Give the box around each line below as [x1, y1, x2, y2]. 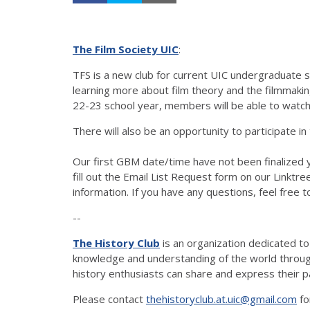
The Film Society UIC [73, 42, 179, 56]
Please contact [73, 291, 146, 306]
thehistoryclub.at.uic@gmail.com [146, 291, 297, 306]
